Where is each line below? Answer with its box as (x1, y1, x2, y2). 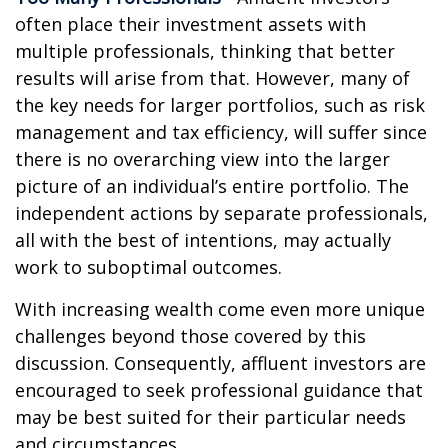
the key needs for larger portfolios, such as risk (15, 93, 425, 117)
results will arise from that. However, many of (15, 66, 410, 90)
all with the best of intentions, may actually (15, 228, 391, 252)
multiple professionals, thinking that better (15, 39, 395, 63)
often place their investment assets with (15, 12, 366, 36)
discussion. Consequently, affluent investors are (15, 351, 426, 375)
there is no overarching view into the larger (15, 147, 390, 171)
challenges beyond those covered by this (15, 324, 366, 348)
